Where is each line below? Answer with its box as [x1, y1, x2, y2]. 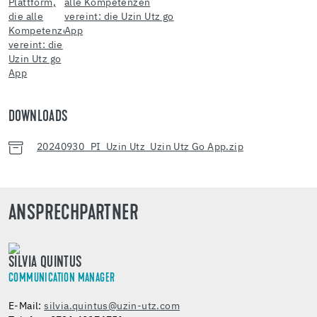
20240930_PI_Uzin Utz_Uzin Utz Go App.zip [37, 142, 243, 153]
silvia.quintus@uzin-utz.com [44, 301, 180, 312]
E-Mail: [8, 301, 45, 312]
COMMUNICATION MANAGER [8, 272, 115, 285]
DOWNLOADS [8, 110, 68, 126]
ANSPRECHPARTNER [8, 203, 139, 226]
